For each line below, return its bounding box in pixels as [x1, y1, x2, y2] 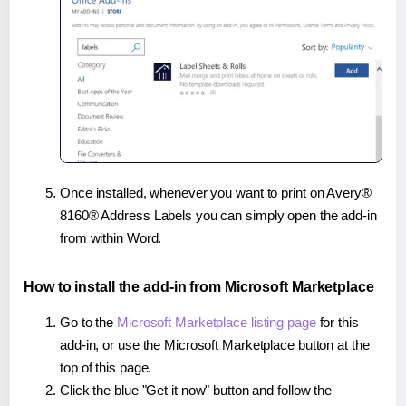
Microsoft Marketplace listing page [117, 314, 316, 330]
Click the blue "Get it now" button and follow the [60, 382, 333, 398]
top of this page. [60, 359, 152, 375]
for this [315, 314, 359, 330]
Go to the [60, 314, 118, 330]
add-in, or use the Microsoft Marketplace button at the [60, 336, 370, 353]
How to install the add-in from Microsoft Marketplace [24, 278, 374, 295]
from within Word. [60, 229, 162, 246]
